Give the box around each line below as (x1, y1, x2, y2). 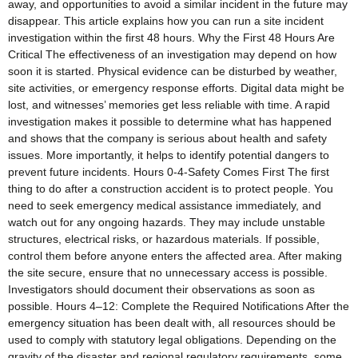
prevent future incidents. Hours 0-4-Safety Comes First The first (8, 165, 329, 179)
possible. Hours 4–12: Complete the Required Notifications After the (8, 300, 349, 313)
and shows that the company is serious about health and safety (8, 132, 327, 145)
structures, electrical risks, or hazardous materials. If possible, (8, 233, 320, 246)
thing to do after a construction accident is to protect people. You (8, 182, 333, 196)
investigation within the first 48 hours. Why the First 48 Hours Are (8, 31, 335, 45)
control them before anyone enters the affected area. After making (8, 249, 342, 263)
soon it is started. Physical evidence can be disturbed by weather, (8, 65, 337, 78)
